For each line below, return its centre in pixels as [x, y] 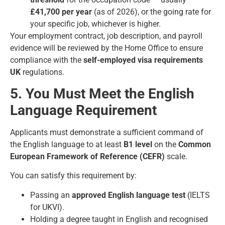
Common [195, 145]
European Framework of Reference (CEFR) [87, 157]
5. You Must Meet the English [102, 94]
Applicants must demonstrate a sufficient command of [107, 133]
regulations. [42, 72]
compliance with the [47, 60]
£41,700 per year [61, 12]
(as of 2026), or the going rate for [151, 12]
